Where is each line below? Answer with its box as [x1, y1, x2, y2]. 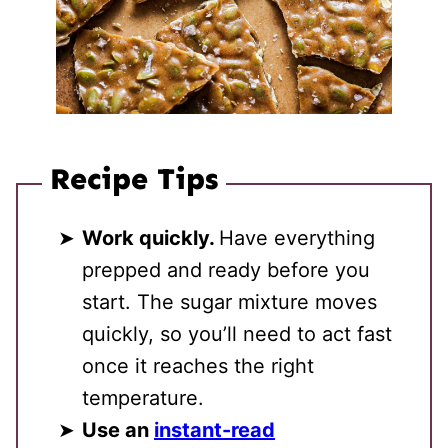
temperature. [82, 386, 204, 410]
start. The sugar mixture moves [82, 290, 377, 314]
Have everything [219, 226, 375, 250]
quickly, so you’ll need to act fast [82, 322, 392, 346]
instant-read [154, 418, 275, 442]
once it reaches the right [82, 354, 314, 378]
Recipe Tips [50, 161, 218, 197]
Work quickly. [82, 226, 219, 250]
